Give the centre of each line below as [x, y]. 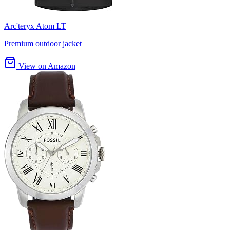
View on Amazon [46, 66]
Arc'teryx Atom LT [35, 26]
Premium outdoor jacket [43, 44]
